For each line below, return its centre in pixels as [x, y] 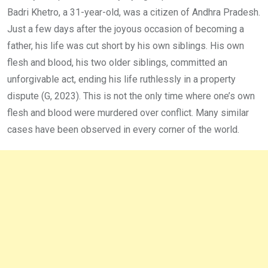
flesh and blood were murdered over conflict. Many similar [128, 112]
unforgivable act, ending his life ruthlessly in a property [121, 79]
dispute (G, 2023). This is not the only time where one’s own [131, 96]
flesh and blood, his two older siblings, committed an [117, 62]
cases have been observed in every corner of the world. [124, 129]
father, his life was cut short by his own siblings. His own [126, 45]
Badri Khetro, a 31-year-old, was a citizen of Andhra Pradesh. [134, 12]
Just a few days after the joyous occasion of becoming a [126, 29]
